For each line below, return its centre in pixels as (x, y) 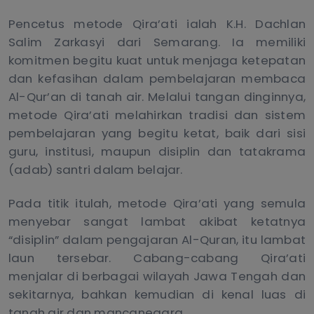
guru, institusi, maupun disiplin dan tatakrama (157, 152)
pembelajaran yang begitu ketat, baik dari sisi (157, 134)
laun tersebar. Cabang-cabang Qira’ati (157, 258)
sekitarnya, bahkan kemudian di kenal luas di (157, 295)
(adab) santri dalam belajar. (96, 170)
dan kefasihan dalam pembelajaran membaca (157, 79)
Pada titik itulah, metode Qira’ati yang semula (157, 204)
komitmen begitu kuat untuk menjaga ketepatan (157, 61)
